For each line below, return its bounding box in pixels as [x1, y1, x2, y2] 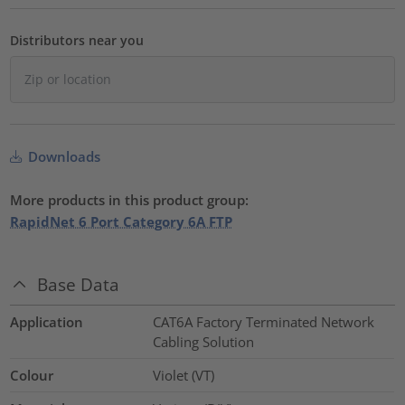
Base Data [37, 273, 120, 297]
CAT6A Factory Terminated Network [152, 313, 374, 332]
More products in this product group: [10, 190, 250, 209]
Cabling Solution [152, 333, 254, 352]
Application [10, 313, 84, 332]
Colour [10, 366, 54, 385]
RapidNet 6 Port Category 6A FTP [10, 212, 233, 231]
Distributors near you [10, 31, 145, 49]
